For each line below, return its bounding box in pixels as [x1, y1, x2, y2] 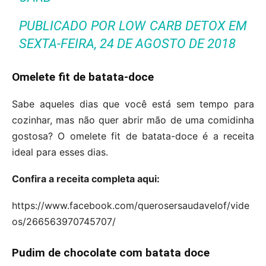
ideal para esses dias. [12, 145, 108, 158]
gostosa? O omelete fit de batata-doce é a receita [12, 129, 254, 142]
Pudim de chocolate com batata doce [12, 245, 210, 259]
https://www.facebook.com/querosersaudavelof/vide [12, 199, 249, 211]
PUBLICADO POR [19, 18, 119, 33]
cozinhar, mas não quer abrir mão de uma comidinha [12, 113, 254, 126]
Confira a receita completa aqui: [12, 172, 160, 185]
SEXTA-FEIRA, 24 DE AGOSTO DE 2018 [19, 36, 236, 51]
